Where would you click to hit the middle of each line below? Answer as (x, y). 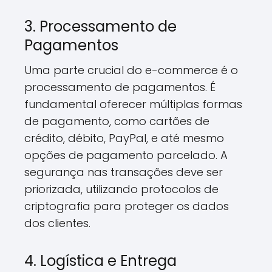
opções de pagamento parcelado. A (126, 155)
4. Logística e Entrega (100, 261)
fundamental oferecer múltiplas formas (133, 104)
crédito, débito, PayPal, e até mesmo (124, 138)
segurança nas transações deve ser (124, 172)
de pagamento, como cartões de (117, 121)
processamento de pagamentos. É (120, 87)
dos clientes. (57, 223)
